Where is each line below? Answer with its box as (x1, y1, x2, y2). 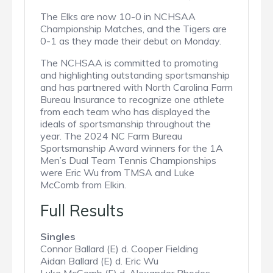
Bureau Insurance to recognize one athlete (40, 93, 224, 106)
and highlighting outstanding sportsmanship (40, 69, 230, 82)
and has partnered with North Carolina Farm (40, 81, 233, 94)
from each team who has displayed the (40, 105, 210, 118)
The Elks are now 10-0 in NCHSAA (40, 10, 196, 23)
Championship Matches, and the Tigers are (40, 23, 227, 35)
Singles (40, 230, 76, 243)
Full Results (40, 200, 124, 221)
